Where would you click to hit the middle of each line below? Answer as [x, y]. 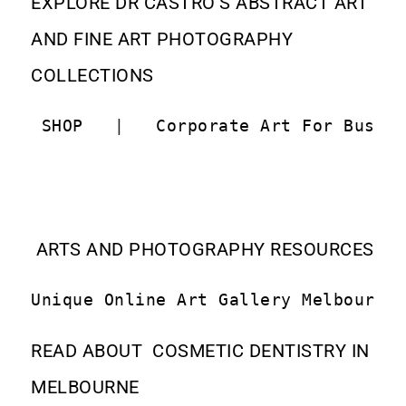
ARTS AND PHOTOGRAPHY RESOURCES [205, 249]
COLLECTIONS [92, 75]
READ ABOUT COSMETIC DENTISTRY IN [200, 350]
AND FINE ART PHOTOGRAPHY [162, 39]
